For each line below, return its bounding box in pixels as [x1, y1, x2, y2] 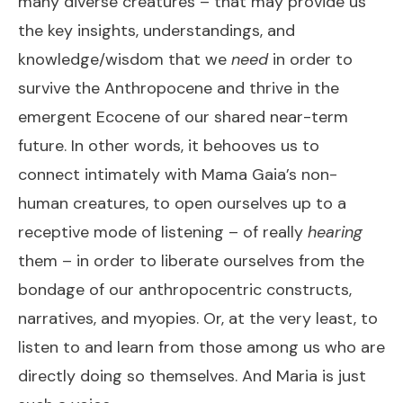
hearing [303, 220, 363, 243]
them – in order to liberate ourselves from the [18, 249, 364, 272]
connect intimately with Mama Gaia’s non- [18, 163, 337, 185]
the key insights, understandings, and [18, 19, 295, 41]
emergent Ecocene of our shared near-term [18, 105, 348, 128]
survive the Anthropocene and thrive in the [18, 76, 339, 99]
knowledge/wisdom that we [18, 48, 231, 70]
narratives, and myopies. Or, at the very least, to [18, 307, 378, 329]
